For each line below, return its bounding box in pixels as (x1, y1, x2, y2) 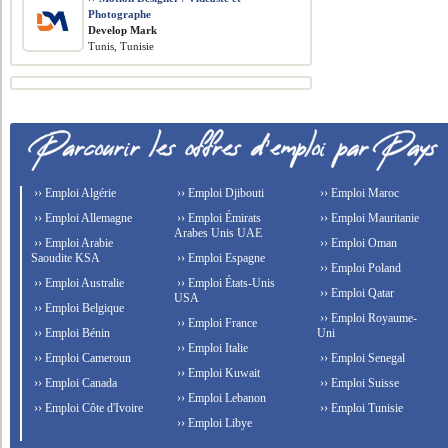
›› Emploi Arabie (31, 236, 114, 250)
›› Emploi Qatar (316, 286, 394, 300)
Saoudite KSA (31, 251, 101, 265)
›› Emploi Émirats (174, 211, 262, 225)
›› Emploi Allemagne (31, 211, 133, 225)
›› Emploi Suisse (316, 376, 399, 390)
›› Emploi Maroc (316, 186, 399, 200)
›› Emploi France (174, 316, 258, 330)
